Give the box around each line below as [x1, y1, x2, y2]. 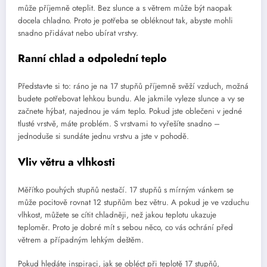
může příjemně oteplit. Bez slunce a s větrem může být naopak [18, 2, 232, 14]
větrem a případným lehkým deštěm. [18, 234, 144, 246]
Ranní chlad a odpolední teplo [18, 50, 167, 66]
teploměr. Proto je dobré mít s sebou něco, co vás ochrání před [18, 222, 233, 234]
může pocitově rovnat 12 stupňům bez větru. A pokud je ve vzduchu [18, 197, 249, 209]
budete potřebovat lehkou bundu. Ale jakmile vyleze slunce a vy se [18, 93, 244, 105]
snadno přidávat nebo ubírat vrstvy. [18, 27, 138, 39]
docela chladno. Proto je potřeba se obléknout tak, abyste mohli [18, 14, 233, 26]
